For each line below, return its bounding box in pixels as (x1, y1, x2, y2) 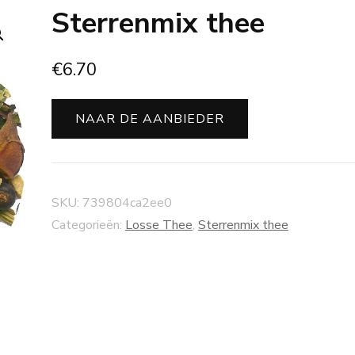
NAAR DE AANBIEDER (74, 110, 224, 128)
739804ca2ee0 (82, 194, 172, 212)
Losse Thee (124, 216, 193, 235)
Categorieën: (51, 216, 125, 235)
